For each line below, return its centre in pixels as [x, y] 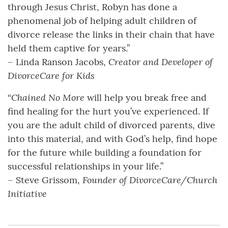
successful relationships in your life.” [85, 166]
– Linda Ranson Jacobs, [58, 62]
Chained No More [48, 97]
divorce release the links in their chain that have [111, 34]
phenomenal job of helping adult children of [102, 20]
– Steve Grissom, [45, 180]
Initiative [27, 193]
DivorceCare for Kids [51, 75]
